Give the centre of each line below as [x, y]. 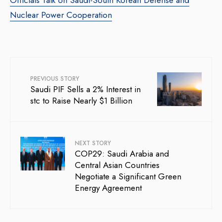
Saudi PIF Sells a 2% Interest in [85, 89]
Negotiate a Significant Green [128, 177]
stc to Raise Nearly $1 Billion [81, 101]
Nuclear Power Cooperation [61, 15]
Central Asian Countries [117, 165]
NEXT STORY [93, 143]
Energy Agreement [108, 188]
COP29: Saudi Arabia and [122, 154]
